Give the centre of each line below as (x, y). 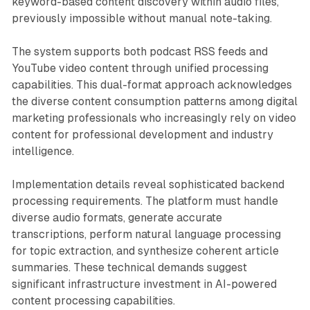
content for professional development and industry (142, 134)
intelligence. (43, 151)
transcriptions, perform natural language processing (146, 234)
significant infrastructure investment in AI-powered (144, 284)
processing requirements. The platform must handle (145, 201)
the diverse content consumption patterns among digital (154, 101)
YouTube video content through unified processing (140, 68)
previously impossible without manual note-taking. (142, 18)
